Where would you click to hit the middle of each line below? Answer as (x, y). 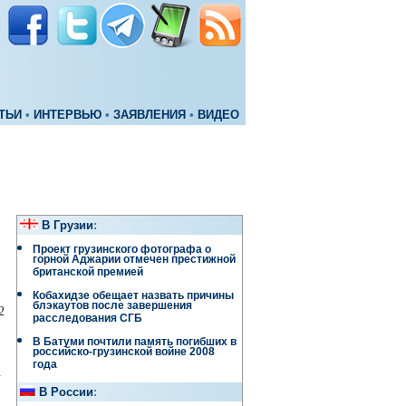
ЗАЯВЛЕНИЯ (150, 115)
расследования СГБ (87, 320)
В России (66, 392)
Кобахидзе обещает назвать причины (133, 295)
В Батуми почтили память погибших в (135, 342)
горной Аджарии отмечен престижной (134, 261)
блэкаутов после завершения (112, 308)
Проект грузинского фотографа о (122, 249)
